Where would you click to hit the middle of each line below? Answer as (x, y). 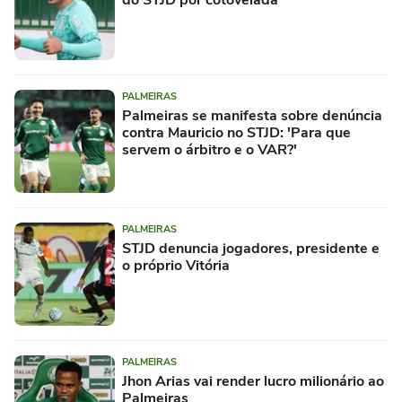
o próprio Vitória (176, 266)
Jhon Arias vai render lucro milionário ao (253, 382)
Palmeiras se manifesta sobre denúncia (252, 116)
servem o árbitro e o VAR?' (210, 150)
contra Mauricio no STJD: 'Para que (236, 133)
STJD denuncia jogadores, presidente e (251, 249)
